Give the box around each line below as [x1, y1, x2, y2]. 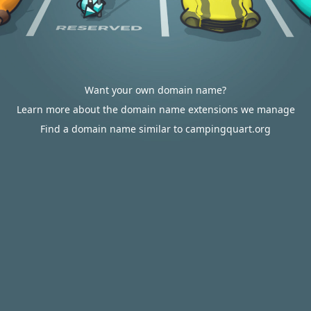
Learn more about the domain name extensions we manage [16, 103, 295, 116]
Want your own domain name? [85, 83, 226, 96]
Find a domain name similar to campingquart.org [40, 122, 271, 135]
